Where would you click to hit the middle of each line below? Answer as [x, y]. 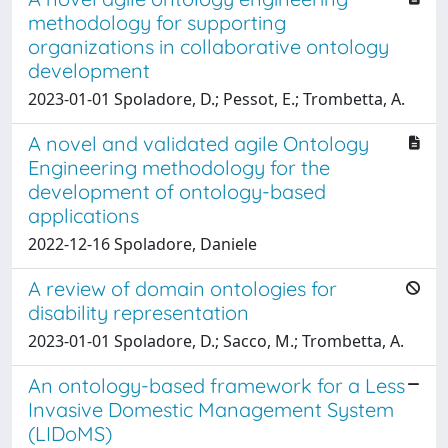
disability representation [138, 312]
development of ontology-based [177, 191]
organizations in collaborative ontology [208, 46]
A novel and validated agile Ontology [198, 143]
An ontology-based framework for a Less [216, 385]
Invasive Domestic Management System [211, 409]
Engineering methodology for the [179, 167]
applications [83, 215]
